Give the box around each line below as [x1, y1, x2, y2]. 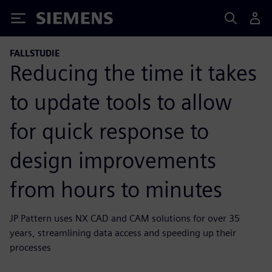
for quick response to [10, 117, 209, 144]
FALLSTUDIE [10, 48, 59, 58]
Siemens [36, 14, 76, 27]
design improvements [10, 146, 216, 174]
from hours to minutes [10, 175, 222, 203]
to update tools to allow [10, 88, 232, 115]
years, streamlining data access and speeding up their [10, 226, 236, 239]
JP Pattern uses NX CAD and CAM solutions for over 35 [10, 212, 240, 224]
